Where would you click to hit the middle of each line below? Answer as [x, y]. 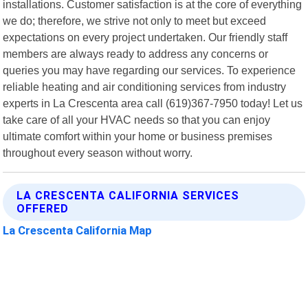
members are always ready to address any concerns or [136, 53]
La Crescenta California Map [78, 230]
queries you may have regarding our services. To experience [150, 70]
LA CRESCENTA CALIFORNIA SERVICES [128, 195]
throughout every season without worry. [98, 152]
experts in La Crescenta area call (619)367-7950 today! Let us [153, 103]
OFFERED [43, 208]
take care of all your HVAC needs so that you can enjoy [137, 119]
